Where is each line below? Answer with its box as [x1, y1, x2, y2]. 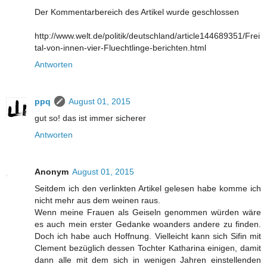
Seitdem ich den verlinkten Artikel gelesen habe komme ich [35, 183, 261, 193]
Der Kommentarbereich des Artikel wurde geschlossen [35, 7, 239, 17]
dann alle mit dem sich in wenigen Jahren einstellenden [35, 254, 261, 265]
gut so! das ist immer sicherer [35, 113, 146, 123]
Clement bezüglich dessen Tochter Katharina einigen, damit [35, 243, 261, 253]
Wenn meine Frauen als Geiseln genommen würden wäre [35, 207, 261, 217]
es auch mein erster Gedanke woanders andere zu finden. [35, 219, 261, 229]
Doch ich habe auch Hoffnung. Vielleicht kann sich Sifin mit [35, 231, 261, 241]
